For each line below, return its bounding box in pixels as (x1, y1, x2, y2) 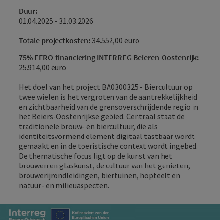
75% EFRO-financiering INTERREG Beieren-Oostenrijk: (19, 53, 199, 62)
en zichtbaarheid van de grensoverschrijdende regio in (19, 102, 198, 111)
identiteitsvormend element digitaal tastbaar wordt (19, 131, 195, 141)
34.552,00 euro (90, 35, 139, 45)
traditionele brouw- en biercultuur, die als (19, 121, 158, 131)
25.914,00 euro (19, 62, 66, 72)
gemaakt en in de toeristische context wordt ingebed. (19, 141, 198, 151)
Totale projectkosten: (19, 35, 90, 45)
